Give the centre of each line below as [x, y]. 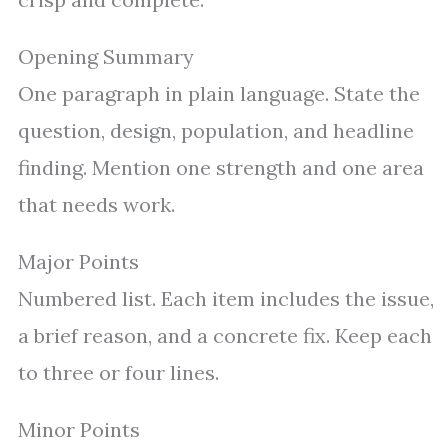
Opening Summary [106, 57]
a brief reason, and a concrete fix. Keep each [225, 336]
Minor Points [79, 430]
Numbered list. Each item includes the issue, [226, 299]
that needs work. [96, 205]
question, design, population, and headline [216, 131]
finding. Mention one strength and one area [221, 168]
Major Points [78, 262]
